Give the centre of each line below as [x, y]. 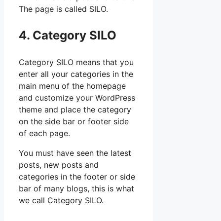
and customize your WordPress [77, 98]
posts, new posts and [59, 165]
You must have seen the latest [75, 153]
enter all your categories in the [76, 74]
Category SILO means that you [76, 62]
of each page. [44, 133]
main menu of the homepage [72, 86]
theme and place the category [75, 110]
